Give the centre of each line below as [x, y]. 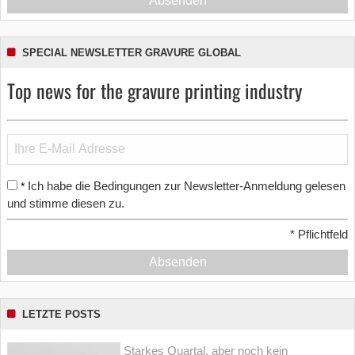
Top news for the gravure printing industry [155, 90]
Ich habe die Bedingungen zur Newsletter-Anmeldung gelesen [187, 185]
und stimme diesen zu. [66, 203]
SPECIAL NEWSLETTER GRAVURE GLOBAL [132, 52]
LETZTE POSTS [61, 315]
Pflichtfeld [321, 235]
